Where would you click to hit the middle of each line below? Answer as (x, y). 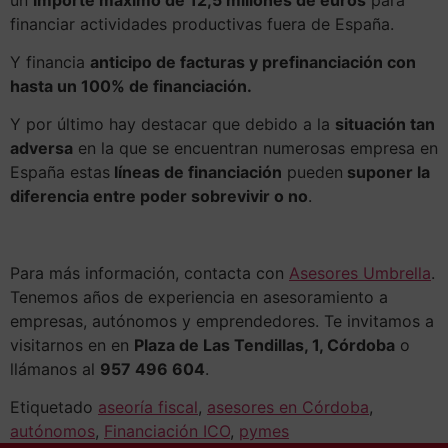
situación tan (385, 124)
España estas (60, 172)
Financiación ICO (167, 431)
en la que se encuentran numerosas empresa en (255, 148)
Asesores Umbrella (360, 273)
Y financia (50, 61)
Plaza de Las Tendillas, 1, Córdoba (264, 345)
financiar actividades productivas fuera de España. (202, 23)
